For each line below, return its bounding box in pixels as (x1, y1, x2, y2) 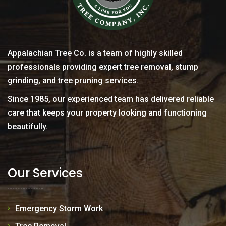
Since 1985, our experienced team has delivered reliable (8, 94, 214, 104)
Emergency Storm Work (15, 204, 103, 213)
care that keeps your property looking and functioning (8, 108, 207, 118)
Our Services (8, 164, 83, 181)
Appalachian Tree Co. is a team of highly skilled (8, 48, 183, 58)
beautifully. (8, 122, 48, 131)
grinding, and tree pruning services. (8, 76, 139, 85)
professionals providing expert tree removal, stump (8, 62, 198, 72)
